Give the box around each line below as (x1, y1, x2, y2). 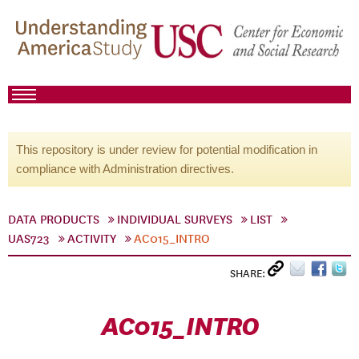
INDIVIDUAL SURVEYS (117, 212, 232, 227)
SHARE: (230, 267, 268, 280)
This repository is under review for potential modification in (16, 143, 317, 156)
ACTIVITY (67, 232, 116, 246)
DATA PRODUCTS (8, 212, 99, 227)
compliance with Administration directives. (16, 162, 234, 175)
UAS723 (8, 232, 50, 246)
